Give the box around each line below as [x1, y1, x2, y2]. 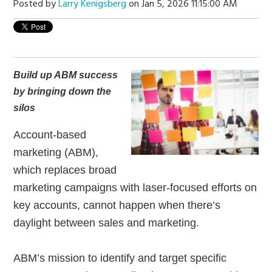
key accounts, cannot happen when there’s [13, 199, 221, 212]
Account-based [13, 129, 87, 141]
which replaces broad [13, 164, 117, 177]
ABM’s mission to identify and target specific [13, 252, 227, 265]
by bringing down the [13, 86, 112, 97]
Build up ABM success [13, 70, 118, 81]
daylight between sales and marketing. [13, 217, 200, 229]
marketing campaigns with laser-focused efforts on [13, 182, 257, 194]
